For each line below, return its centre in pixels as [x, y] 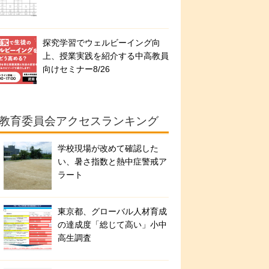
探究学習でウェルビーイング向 [101, 43]
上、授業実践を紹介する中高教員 [106, 56]
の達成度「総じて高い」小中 [112, 225]
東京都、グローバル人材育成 [112, 211]
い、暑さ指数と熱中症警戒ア [112, 162]
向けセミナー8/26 [76, 69]
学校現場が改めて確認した [108, 148]
